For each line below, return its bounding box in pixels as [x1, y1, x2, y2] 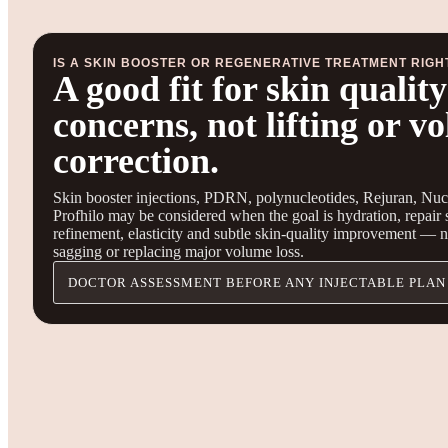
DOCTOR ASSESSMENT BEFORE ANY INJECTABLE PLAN [68, 274, 446, 290]
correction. [53, 140, 219, 181]
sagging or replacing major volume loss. [53, 242, 304, 260]
